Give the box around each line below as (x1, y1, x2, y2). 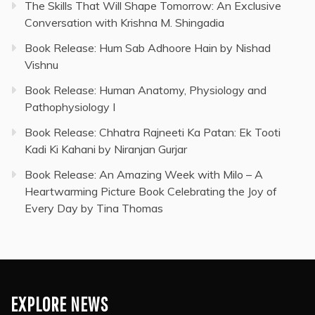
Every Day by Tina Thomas (25, 200, 163, 215)
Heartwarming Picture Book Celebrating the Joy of (25, 184, 277, 198)
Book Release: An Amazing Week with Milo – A (25, 167, 263, 181)
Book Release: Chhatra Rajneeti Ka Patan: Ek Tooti (25, 124, 281, 139)
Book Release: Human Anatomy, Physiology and (25, 82, 266, 97)
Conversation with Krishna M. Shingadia (25, 15, 224, 30)
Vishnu (25, 57, 58, 72)
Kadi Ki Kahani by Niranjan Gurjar (25, 141, 187, 156)
